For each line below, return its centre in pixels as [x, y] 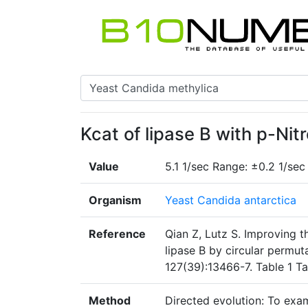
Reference [117, 234]
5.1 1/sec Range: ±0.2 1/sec [235, 167]
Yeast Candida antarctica [231, 200]
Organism [115, 200]
